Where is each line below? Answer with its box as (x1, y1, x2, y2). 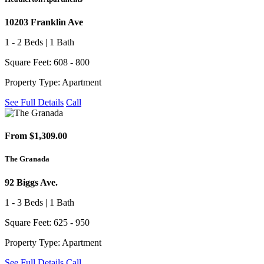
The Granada (5, 154, 49, 164)
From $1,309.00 (5, 131, 67, 141)
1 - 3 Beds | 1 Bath (5, 197, 74, 207)
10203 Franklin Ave (5, 16, 83, 27)
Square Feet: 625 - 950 (5, 217, 90, 227)
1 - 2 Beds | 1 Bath (5, 37, 74, 47)
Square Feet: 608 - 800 (5, 57, 90, 67)
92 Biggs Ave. (5, 177, 58, 187)
